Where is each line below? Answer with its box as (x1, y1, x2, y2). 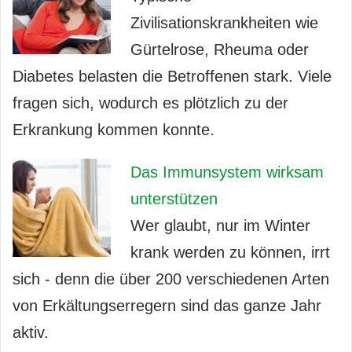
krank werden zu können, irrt (130, 243, 330, 261)
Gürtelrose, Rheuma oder (130, 40, 309, 58)
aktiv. (13, 323, 49, 341)
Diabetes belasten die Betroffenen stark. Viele (13, 67, 332, 85)
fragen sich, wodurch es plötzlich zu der (13, 93, 288, 112)
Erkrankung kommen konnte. (13, 120, 214, 138)
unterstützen (130, 189, 218, 207)
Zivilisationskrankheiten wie (130, 13, 318, 31)
